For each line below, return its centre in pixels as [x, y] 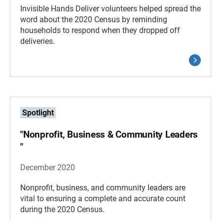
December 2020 [48, 167]
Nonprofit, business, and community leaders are [103, 188]
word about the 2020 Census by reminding [94, 19]
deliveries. [37, 41]
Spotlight [38, 113]
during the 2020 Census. [62, 209]
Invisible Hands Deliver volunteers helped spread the [110, 9]
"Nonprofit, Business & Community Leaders [109, 134]
